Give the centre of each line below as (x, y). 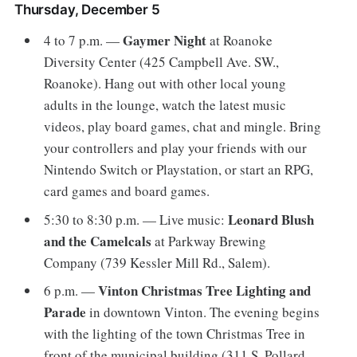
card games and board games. (127, 191)
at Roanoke (240, 41)
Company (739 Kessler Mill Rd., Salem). (160, 262)
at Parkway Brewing (211, 241)
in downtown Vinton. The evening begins (203, 312)
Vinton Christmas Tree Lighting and (205, 291)
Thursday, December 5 (87, 10)
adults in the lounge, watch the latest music (165, 105)
